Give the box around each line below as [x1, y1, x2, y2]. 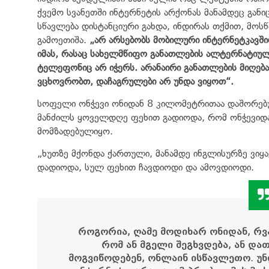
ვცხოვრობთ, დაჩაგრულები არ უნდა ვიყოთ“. [37, 75, 234, 87]
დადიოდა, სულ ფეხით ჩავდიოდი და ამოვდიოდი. [37, 161, 254, 173]
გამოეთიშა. [37, 34, 89, 46]
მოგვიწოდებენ [68, 252, 142, 264]
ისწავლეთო [191, 252, 250, 264]
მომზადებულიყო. [37, 125, 113, 137]
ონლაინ [148, 252, 188, 264]
